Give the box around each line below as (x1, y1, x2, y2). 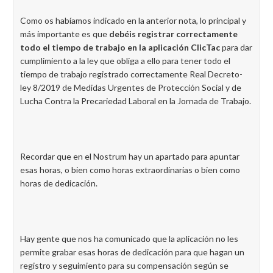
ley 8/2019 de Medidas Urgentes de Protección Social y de (20, 82, 241, 93)
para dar (220, 42, 252, 52)
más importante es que (20, 29, 109, 39)
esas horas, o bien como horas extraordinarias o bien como (20, 165, 240, 175)
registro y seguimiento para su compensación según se (20, 260, 229, 271)
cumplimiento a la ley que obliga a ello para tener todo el (20, 55, 230, 66)
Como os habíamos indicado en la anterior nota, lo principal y (20, 15, 246, 26)
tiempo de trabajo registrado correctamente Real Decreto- (20, 69, 243, 79)
